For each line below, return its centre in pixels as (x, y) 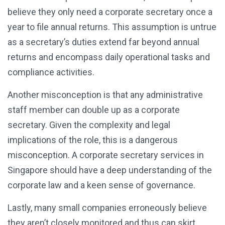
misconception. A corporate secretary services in (106, 155)
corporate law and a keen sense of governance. (101, 185)
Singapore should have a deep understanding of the (110, 170)
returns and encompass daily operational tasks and (109, 57)
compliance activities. (51, 72)
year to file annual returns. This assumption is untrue (112, 27)
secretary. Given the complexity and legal (89, 125)
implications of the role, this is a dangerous (93, 140)
